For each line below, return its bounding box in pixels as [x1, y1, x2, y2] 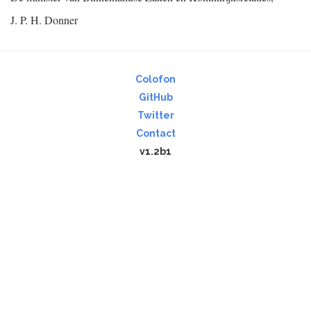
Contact [135, 128, 176, 139]
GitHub [138, 92, 173, 103]
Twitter [137, 110, 174, 121]
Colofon [135, 74, 176, 85]
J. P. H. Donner [10, 12, 78, 27]
